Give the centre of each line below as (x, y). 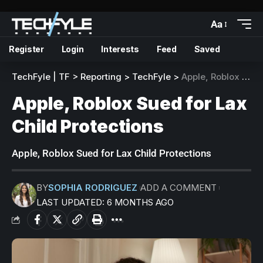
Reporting (101, 77)
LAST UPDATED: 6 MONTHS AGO (105, 202)
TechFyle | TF (41, 77)
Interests (120, 49)
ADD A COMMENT (178, 188)
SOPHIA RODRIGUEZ (93, 188)
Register (26, 49)
